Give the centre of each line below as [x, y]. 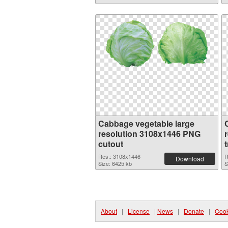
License [139, 211]
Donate [194, 211]
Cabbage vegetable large [146, 123]
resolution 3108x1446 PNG [149, 134]
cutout [111, 144]
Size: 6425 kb [115, 163]
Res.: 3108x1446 [119, 156]
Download [190, 159]
